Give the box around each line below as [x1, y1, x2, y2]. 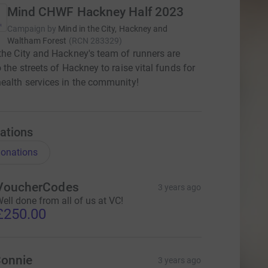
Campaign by [7, 24, 57, 33]
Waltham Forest [7, 36, 67, 45]
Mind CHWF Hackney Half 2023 [7, 5, 184, 19]
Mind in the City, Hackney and [58, 24, 168, 33]
